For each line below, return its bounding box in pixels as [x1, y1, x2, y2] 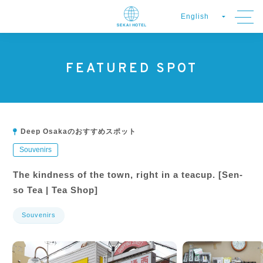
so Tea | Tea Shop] [13, 185, 99, 195]
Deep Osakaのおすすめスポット [21, 127, 137, 136]
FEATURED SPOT [65, 61, 198, 77]
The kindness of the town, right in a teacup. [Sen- [13, 170, 244, 180]
